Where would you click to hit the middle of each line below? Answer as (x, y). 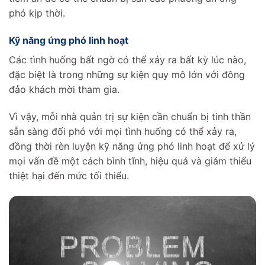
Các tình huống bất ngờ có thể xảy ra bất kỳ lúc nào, (127, 59)
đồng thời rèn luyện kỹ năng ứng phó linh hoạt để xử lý (132, 146)
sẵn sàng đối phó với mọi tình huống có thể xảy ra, (123, 131)
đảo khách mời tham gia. (66, 89)
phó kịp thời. (37, 13)
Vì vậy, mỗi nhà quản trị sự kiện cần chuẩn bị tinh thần (130, 116)
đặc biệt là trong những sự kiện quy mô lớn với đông (127, 74)
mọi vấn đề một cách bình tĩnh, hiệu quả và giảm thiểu (130, 161)
